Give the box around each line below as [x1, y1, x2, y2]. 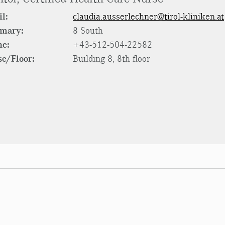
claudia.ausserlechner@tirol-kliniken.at [73, 11, 224, 22]
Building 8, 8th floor [73, 53, 150, 64]
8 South [73, 25, 103, 36]
